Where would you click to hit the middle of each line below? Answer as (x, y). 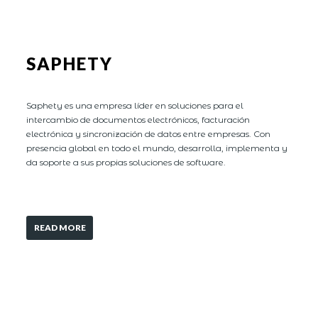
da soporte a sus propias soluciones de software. (126, 162)
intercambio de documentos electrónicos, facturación (138, 119)
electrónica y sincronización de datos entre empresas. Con (149, 133)
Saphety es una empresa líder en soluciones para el (135, 105)
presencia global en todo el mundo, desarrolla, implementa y (157, 148)
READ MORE (60, 228)
